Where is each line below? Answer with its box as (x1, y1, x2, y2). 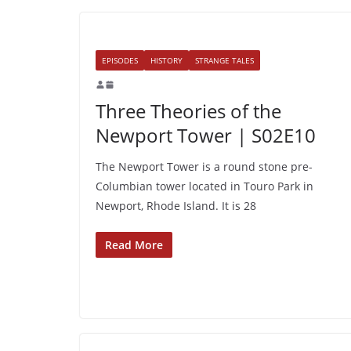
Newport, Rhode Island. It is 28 (96, 197, 256, 213)
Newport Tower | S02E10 (96, 121, 316, 148)
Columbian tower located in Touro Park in (96, 178, 313, 194)
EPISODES (102, 54, 138, 66)
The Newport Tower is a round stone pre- (96, 158, 313, 174)
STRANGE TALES (195, 54, 254, 66)
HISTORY (150, 54, 183, 66)
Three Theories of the (96, 97, 281, 124)
